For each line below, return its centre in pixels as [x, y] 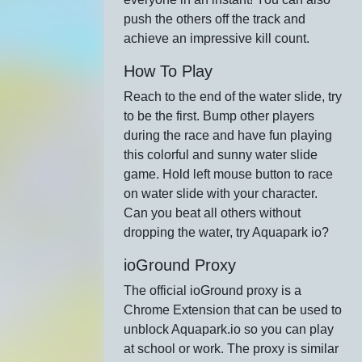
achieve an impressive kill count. [217, 38]
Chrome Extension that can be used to [233, 310]
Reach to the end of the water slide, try [233, 97]
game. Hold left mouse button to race [229, 174]
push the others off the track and [215, 19]
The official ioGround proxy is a [213, 290]
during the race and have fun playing [228, 135]
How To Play [168, 71]
